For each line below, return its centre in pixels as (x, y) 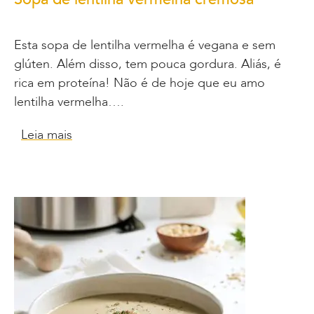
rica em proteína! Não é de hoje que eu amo (139, 83)
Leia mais (47, 135)
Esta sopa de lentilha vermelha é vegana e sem (145, 45)
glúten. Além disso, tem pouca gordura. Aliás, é (148, 64)
